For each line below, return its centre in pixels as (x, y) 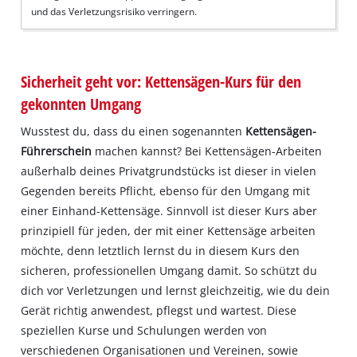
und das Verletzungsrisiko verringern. (114, 11)
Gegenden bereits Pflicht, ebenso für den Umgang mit (166, 190)
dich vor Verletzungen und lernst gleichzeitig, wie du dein (176, 290)
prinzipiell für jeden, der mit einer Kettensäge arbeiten (169, 230)
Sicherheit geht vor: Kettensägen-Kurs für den (161, 81)
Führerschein (57, 151)
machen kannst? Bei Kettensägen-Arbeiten (207, 151)
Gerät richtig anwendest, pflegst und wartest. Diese (159, 310)
